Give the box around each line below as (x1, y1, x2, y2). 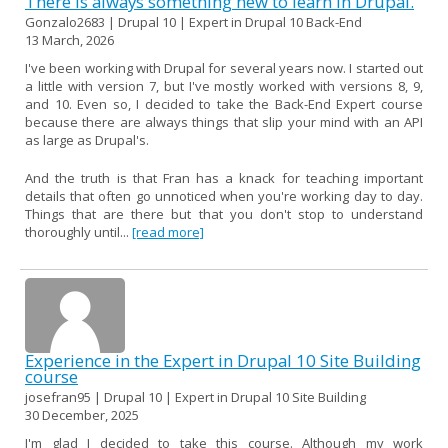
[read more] (132, 222, 204, 241)
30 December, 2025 (25, 405, 139, 424)
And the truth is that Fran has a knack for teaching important (25, 168, 423, 187)
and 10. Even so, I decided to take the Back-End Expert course (25, 94, 423, 113)
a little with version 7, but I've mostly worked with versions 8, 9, (25, 76, 423, 95)
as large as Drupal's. (25, 130, 149, 149)
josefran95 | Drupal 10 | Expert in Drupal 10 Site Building (25, 387, 366, 406)
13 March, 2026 (25, 30, 114, 49)
